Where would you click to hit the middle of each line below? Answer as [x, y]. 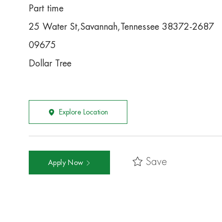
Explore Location [83, 112]
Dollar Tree [50, 64]
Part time [46, 9]
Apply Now [67, 163]
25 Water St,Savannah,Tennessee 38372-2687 [121, 27]
